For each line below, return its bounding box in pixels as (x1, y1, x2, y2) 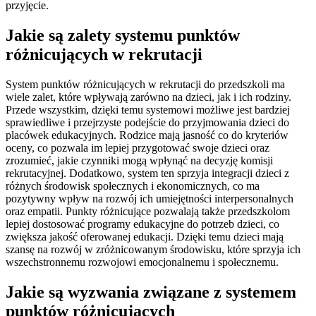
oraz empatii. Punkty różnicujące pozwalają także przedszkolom (6, 205, 290, 217)
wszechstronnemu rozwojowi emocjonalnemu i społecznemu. (6, 255, 279, 268)
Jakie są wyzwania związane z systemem (6, 282, 296, 301)
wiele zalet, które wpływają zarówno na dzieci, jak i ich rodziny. (6, 90, 291, 103)
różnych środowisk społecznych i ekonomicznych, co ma (6, 179, 260, 192)
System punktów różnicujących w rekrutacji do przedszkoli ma (6, 78, 285, 90)
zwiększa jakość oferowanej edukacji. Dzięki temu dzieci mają (6, 230, 284, 243)
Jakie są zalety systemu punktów (6, 26, 240, 45)
